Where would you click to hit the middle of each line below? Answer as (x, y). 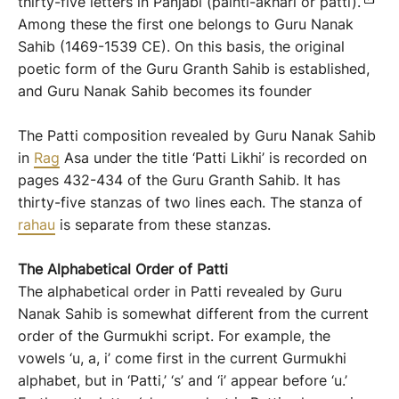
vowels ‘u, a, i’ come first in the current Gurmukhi (182, 358)
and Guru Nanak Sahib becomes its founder (165, 91)
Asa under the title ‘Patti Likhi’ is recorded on (213, 158)
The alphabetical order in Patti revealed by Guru (180, 291)
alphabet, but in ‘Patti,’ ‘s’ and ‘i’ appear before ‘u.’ (183, 380)
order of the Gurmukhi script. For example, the (174, 336)
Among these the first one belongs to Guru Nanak (186, 24)
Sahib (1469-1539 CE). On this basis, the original (181, 46)
